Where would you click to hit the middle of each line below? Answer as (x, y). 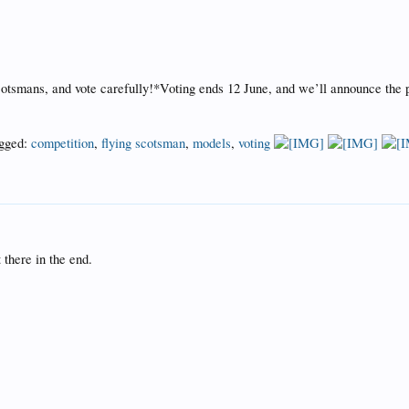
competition (63, 143)
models (212, 143)
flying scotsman (143, 143)
